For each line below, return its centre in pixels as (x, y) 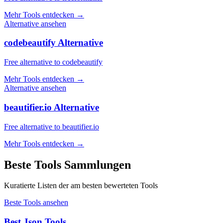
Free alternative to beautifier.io (52, 126)
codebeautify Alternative (54, 43)
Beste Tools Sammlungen (67, 165)
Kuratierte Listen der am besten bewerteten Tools (81, 186)
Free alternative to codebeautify (53, 62)
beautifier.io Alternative (52, 107)
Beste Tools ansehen (36, 203)
